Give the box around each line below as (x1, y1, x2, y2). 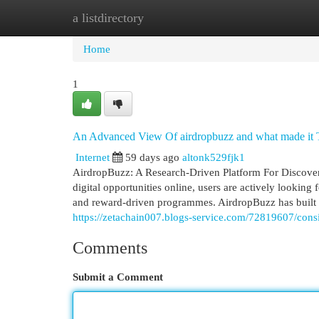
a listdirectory (73, 11, 144, 25)
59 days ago (125, 151, 179, 163)
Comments (73, 239, 147, 257)
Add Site (241, 11, 280, 23)
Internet (75, 151, 110, 163)
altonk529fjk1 (182, 151, 245, 163)
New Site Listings (142, 11, 220, 23)
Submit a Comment (73, 271, 163, 283)
